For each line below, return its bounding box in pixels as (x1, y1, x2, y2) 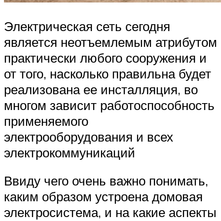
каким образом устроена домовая (4, 188, 203, 205)
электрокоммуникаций (4, 144, 135, 160)
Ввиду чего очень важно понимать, (4, 173, 208, 189)
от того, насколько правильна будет (4, 65, 211, 81)
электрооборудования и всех (4, 128, 173, 145)
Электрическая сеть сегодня (4, 18, 170, 34)
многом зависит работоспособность (4, 97, 215, 113)
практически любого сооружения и (4, 49, 207, 66)
